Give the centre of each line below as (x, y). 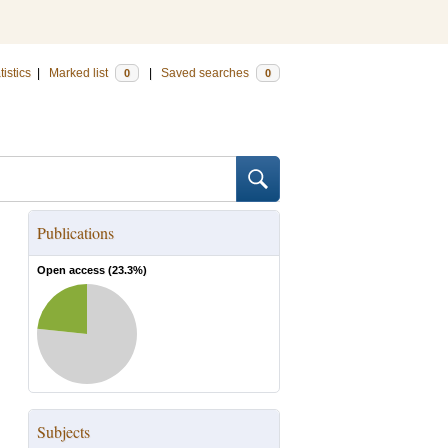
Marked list (80, 73)
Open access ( (74, 270)
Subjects (63, 431)
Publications (75, 232)
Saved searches (206, 73)
